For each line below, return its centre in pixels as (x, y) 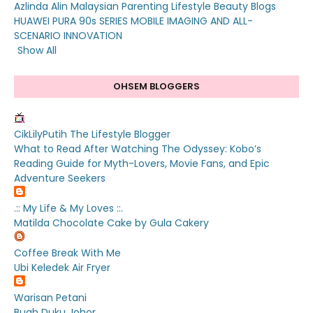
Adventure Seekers (60, 179)
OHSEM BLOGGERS (156, 87)
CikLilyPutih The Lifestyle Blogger (92, 134)
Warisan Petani (50, 298)
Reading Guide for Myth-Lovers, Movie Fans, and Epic (142, 164)
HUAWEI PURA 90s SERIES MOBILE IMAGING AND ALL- (133, 21)
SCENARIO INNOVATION (68, 36)
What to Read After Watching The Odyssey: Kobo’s (138, 149)
